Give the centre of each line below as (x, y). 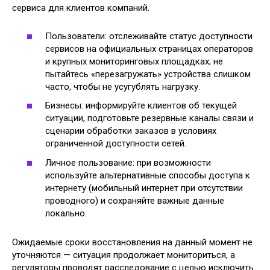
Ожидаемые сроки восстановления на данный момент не (132, 242)
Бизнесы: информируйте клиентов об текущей (141, 105)
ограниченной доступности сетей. (116, 143)
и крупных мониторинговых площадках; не (134, 61)
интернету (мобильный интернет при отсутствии (144, 188)
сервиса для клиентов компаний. (81, 8)
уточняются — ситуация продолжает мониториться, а (124, 255)
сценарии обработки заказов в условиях (131, 131)
